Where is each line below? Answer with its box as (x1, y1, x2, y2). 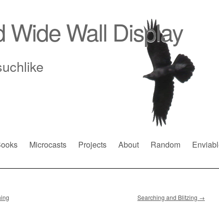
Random (151, 139, 180, 150)
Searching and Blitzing (137, 193, 199, 201)
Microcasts (29, 139, 66, 150)
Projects (78, 139, 107, 150)
